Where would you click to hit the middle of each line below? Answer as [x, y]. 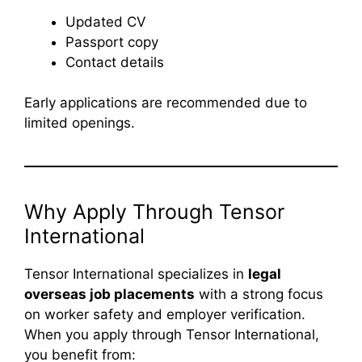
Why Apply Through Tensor [154, 212]
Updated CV [106, 21]
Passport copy [112, 42]
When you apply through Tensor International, [172, 335]
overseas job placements [109, 295]
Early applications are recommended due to [166, 103]
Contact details [115, 62]
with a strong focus [259, 295]
